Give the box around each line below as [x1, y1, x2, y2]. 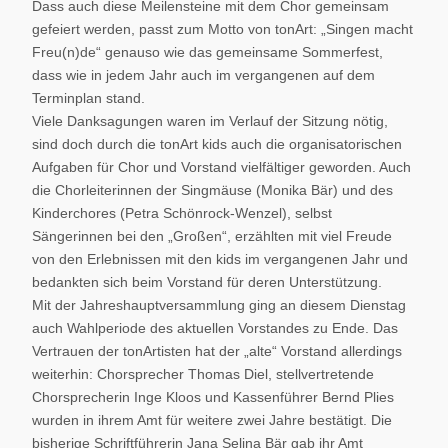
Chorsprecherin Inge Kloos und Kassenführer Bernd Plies [32, 389, 394, 405]
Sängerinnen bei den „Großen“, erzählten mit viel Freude [32, 228, 392, 244]
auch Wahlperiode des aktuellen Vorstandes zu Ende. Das [32, 320, 398, 336]
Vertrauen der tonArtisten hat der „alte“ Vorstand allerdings [32, 343, 402, 359]
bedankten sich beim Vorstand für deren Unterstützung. [32, 274, 382, 290]
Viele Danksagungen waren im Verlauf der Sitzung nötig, [32, 113, 388, 129]
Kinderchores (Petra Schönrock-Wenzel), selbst [32, 205, 332, 221]
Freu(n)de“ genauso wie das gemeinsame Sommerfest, [32, 44, 383, 60]
